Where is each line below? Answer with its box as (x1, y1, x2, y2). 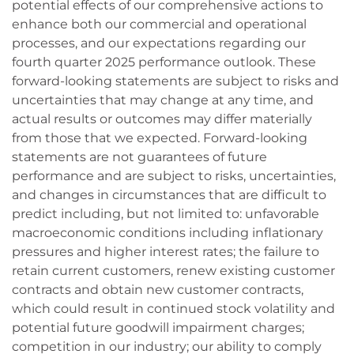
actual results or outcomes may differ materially (12, 111, 312, 126)
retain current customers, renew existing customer (12, 263, 335, 278)
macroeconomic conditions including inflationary (12, 225, 323, 240)
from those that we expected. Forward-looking (12, 130, 307, 145)
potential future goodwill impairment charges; (12, 320, 304, 335)
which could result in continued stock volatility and (12, 301, 335, 316)
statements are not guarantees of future (12, 149, 267, 164)
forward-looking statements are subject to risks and (12, 73, 339, 88)
